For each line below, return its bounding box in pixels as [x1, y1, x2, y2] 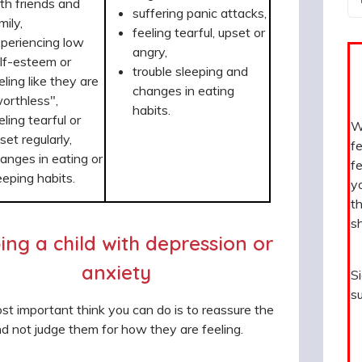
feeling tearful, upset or [133, 23, 265, 40]
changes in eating [133, 82, 234, 99]
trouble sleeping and [133, 62, 248, 79]
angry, [133, 43, 167, 60]
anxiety [81, 259, 151, 284]
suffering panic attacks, [133, 4, 267, 21]
